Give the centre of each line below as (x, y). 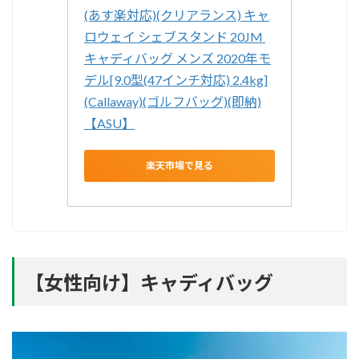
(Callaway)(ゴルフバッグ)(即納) (173, 101)
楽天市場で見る (179, 166)
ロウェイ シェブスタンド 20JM (173, 36)
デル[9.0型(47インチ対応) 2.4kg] (176, 79)
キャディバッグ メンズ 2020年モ (177, 58)
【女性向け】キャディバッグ (149, 282)
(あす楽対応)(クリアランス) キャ (177, 14)
